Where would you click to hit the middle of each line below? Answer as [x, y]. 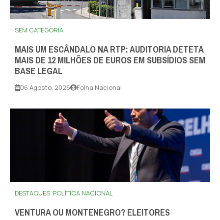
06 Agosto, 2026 [45, 88]
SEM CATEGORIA [39, 30]
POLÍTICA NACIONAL [83, 193]
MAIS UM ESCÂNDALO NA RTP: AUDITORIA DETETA [109, 50]
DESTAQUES [32, 193]
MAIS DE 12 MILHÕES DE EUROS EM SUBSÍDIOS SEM [110, 61]
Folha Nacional [99, 88]
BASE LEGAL [39, 71]
